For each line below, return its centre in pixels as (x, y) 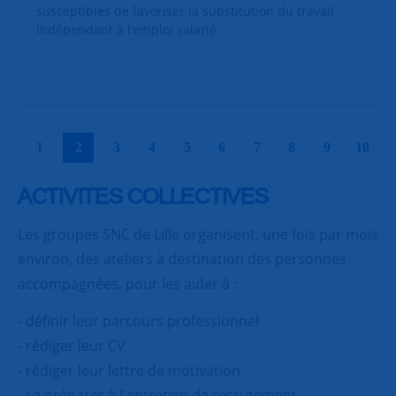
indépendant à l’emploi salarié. (130, 30)
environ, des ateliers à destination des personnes (182, 259)
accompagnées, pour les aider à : (127, 283)
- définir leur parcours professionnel (138, 321)
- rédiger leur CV (72, 346)
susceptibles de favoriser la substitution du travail (185, 11)
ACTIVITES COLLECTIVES (143, 195)
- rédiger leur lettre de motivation (129, 371)
